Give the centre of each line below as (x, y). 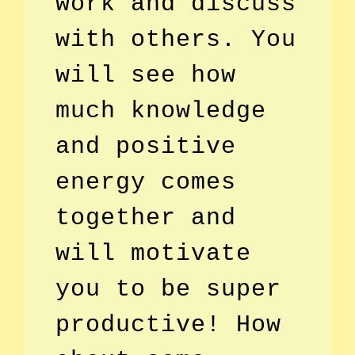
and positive (146, 146)
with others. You (176, 39)
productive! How (168, 324)
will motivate (153, 253)
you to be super (168, 289)
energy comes (146, 182)
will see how (146, 75)
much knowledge (161, 111)
